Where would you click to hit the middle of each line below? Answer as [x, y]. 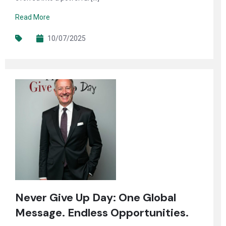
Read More [33, 17]
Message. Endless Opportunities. [102, 213]
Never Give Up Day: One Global [96, 197]
